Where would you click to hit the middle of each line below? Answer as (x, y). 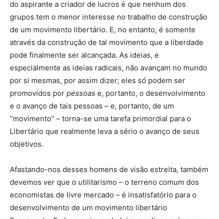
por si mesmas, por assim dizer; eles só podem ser (98, 80)
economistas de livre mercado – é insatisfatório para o (103, 195)
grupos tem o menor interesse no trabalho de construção (109, 17)
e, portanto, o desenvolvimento (150, 93)
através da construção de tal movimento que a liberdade (107, 42)
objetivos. (27, 144)
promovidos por (38, 93)
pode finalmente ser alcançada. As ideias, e (84, 55)
